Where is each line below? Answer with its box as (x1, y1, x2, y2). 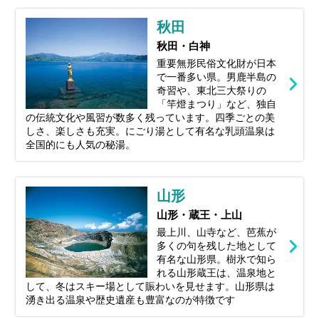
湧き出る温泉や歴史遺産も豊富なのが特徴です (25, 293, 235, 305)
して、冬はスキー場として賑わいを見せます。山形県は (25, 280, 275, 292)
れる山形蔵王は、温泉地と (157, 266, 277, 278)
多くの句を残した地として (157, 239, 277, 251)
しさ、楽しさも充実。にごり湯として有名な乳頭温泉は (25, 125, 275, 137)
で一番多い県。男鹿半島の (157, 70, 277, 83)
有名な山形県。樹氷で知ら (157, 253, 277, 265)
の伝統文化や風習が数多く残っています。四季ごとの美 (25, 111, 275, 123)
